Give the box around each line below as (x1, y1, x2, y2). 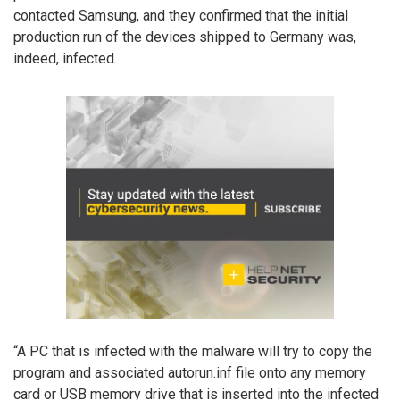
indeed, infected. (13, 49, 117, 67)
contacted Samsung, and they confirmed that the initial (13, 6, 348, 24)
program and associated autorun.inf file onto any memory (13, 363, 366, 381)
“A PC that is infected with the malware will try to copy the (13, 342, 372, 360)
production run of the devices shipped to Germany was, (13, 28, 356, 46)
